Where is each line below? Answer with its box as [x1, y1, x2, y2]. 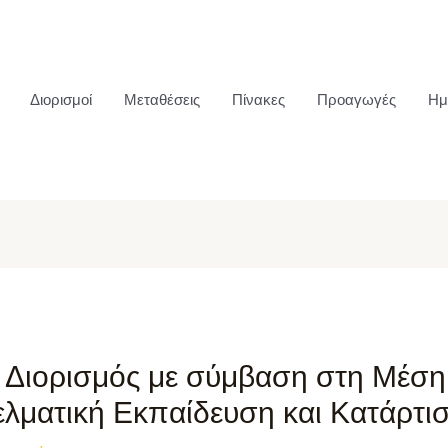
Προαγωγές [317, 90, 396, 110]
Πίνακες [232, 90, 285, 110]
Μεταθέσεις [124, 90, 200, 110]
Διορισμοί [30, 90, 92, 110]
